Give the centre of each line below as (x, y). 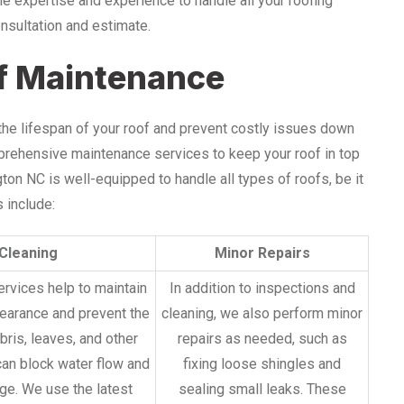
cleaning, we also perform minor (262, 313)
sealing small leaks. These (262, 389)
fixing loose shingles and (262, 363)
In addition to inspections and (262, 288)
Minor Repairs (262, 252)
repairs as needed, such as (262, 338)
